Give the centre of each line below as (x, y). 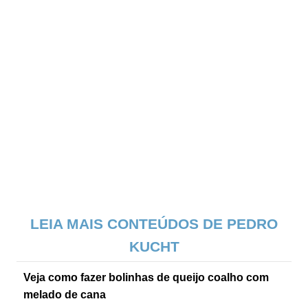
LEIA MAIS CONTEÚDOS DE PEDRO (154, 224)
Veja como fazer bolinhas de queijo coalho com (146, 278)
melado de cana (65, 295)
